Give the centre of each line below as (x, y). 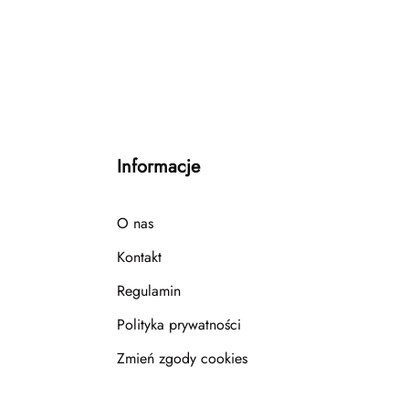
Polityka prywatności (179, 324)
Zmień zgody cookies (182, 358)
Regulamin (149, 290)
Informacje (158, 166)
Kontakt (139, 257)
